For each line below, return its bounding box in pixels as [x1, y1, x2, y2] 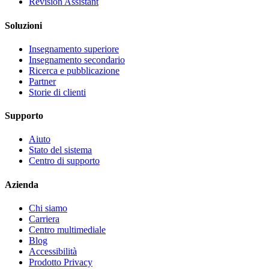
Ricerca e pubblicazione [29, 65, 119, 76]
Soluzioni [5, 20, 42, 31]
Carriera [29, 213, 59, 224]
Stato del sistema [29, 145, 92, 156]
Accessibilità [29, 246, 77, 256]
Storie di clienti [29, 86, 86, 97]
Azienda [5, 179, 38, 190]
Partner [29, 76, 56, 86]
